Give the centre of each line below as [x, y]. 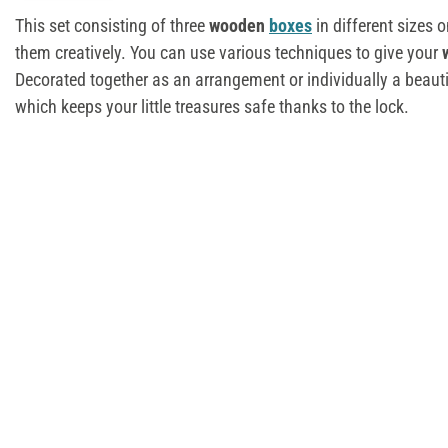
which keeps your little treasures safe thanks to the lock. [212, 106]
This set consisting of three [110, 25]
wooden [237, 25]
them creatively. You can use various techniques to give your [228, 52]
